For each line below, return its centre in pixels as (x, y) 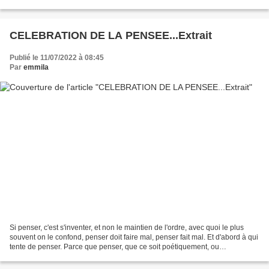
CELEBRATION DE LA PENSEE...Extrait (111, 35)
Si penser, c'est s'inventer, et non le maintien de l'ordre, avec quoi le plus (127, 228)
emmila (36, 67)
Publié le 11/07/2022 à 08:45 (57, 57)
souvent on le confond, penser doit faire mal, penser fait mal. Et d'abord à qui (134, 237)
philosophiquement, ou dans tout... (66, 257)
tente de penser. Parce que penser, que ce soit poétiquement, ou (114, 247)
